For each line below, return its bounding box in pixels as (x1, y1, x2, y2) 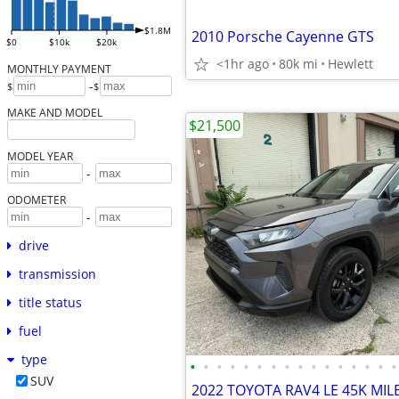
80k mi (279, 55, 318, 72)
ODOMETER (6, 192, 66, 208)
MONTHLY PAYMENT (6, 61, 111, 77)
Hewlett (328, 55, 373, 72)
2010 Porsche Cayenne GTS (191, 27, 374, 46)
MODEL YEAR (6, 149, 73, 164)
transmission (18, 265, 96, 283)
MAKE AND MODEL (6, 105, 102, 120)
